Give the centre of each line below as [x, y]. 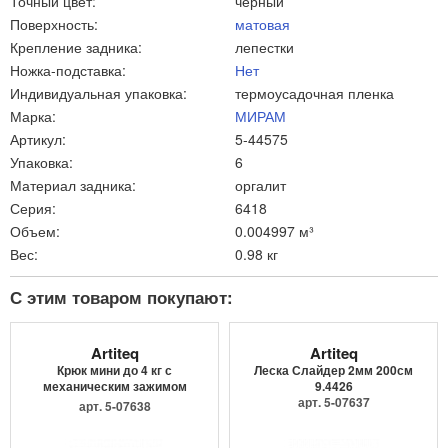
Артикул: [38, 138]
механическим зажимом [114, 385]
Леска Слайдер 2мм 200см [333, 369]
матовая [262, 23]
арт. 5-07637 [333, 401]
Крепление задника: [76, 46]
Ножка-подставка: [68, 69]
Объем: [35, 230]
